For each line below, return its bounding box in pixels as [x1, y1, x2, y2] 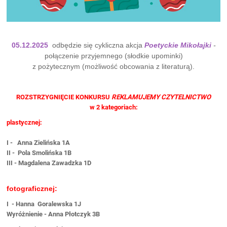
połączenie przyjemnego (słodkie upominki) [44, 52, 183, 60]
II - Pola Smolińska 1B [7, 149, 72, 157]
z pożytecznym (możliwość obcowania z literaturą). [32, 62, 195, 71]
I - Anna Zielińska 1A [7, 139, 70, 147]
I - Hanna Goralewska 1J [7, 200, 82, 208]
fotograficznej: [7, 184, 58, 193]
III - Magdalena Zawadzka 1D [7, 159, 92, 167]
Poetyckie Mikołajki [144, 41, 211, 50]
